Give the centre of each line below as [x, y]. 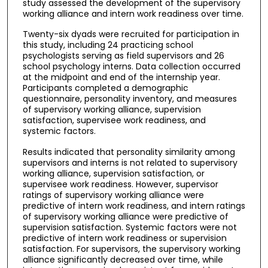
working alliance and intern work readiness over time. [133, 13]
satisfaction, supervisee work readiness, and [114, 121]
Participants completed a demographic [105, 88]
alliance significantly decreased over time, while [123, 260]
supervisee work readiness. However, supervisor [120, 185]
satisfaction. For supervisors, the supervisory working [131, 249]
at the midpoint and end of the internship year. [121, 77]
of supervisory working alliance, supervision [112, 110]
